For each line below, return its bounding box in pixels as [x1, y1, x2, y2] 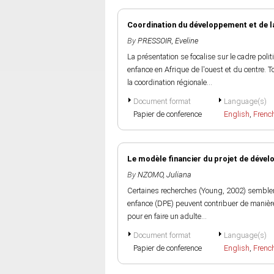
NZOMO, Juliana [138, 170, 191, 179]
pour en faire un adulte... [127, 212, 207, 221]
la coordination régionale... [127, 78, 212, 87]
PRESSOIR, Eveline [138, 36, 198, 45]
